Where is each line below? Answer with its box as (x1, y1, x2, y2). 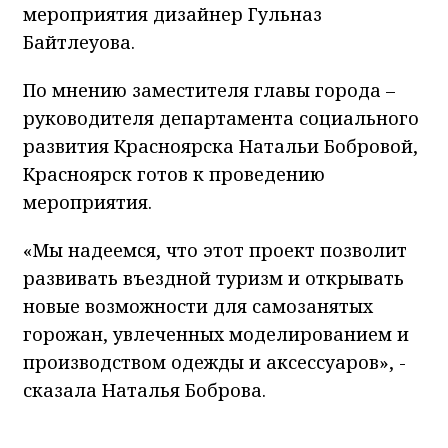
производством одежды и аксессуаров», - (23, 349, 406, 374)
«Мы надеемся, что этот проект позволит (23, 237, 407, 262)
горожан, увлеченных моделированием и (23, 321, 409, 346)
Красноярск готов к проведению (23, 161, 325, 186)
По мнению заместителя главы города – (23, 77, 395, 102)
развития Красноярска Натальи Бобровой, (23, 133, 418, 158)
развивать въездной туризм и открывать (23, 265, 404, 290)
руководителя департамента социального (23, 105, 419, 130)
